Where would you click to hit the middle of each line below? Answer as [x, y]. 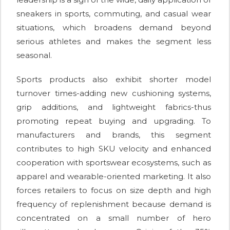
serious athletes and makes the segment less [114, 42]
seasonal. [34, 55]
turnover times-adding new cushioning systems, [114, 93]
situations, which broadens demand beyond [114, 28]
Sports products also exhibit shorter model [114, 80]
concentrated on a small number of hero [114, 218]
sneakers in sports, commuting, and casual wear [114, 14]
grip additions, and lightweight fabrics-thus [114, 107]
